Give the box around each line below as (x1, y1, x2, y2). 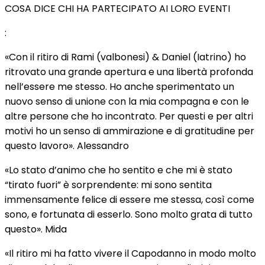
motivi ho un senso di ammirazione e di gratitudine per (5, 124, 254, 138)
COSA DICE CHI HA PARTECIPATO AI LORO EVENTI (5, 2, 230, 15)
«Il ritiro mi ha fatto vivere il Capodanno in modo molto (5, 247, 256, 260)
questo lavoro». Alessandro (5, 139, 129, 153)
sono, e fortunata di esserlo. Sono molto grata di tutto (5, 208, 253, 221)
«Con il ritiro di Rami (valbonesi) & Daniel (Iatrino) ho (5, 50, 246, 64)
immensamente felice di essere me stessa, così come (5, 193, 254, 206)
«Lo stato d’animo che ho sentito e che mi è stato (5, 163, 232, 177)
